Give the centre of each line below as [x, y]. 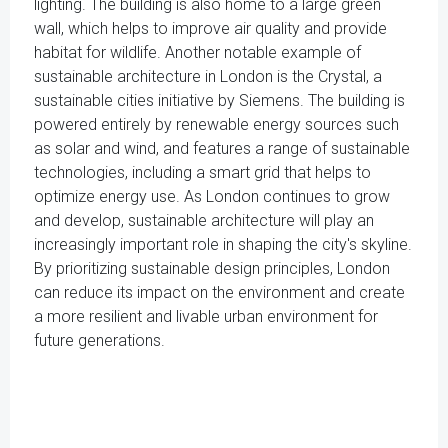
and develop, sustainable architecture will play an [204, 220]
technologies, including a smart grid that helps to [202, 172]
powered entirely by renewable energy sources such [216, 124]
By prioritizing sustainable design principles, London [212, 268]
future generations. [99, 340]
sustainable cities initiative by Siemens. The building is [219, 100]
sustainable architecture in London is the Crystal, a [208, 76]
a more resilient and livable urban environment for [206, 316]
